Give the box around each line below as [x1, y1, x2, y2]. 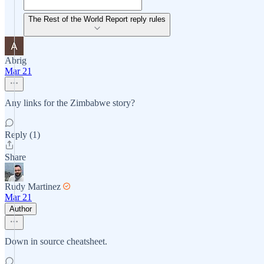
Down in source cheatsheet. [5, 236, 107, 246]
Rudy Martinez [5, 181, 61, 192]
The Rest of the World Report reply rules [28, 15, 166, 24]
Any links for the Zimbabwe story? [5, 98, 135, 108]
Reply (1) [5, 130, 40, 140]
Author [9, 204, 32, 213]
